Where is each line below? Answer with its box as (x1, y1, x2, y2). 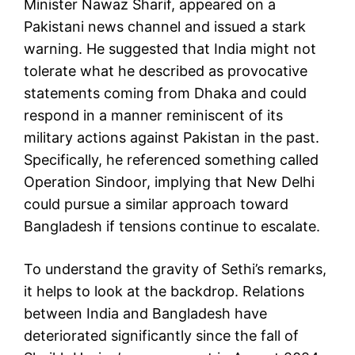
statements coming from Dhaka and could (24, 84, 307, 101)
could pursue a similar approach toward (24, 195, 288, 212)
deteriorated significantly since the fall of (24, 326, 299, 344)
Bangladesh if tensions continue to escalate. (24, 217, 320, 235)
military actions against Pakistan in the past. (24, 128, 319, 146)
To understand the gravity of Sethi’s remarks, (24, 260, 326, 277)
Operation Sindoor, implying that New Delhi (24, 173, 315, 190)
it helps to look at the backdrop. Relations (24, 282, 304, 300)
